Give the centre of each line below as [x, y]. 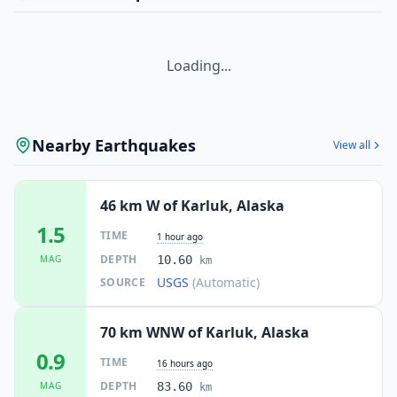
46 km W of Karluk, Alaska [192, 205]
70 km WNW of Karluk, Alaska [205, 332]
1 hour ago [180, 236]
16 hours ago [185, 363]
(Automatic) [226, 282]
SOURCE [123, 282]
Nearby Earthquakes [114, 145]
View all [352, 144]
